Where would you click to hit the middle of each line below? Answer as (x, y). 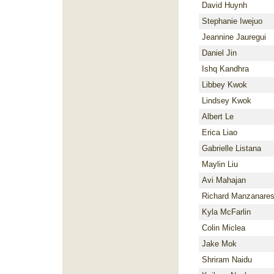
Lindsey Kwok (227, 101)
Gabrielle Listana (231, 148)
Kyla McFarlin (226, 212)
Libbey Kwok (224, 85)
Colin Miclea (224, 228)
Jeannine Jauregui (234, 37)
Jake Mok (219, 244)
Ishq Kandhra (225, 69)
